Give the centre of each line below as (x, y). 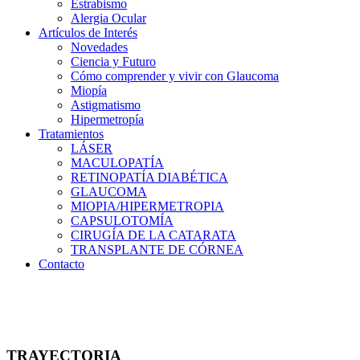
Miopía (89, 90)
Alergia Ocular (108, 18)
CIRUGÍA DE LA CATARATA (153, 235)
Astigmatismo (106, 104)
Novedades (99, 47)
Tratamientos (71, 133)
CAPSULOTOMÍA (122, 220)
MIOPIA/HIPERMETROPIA (147, 206)
